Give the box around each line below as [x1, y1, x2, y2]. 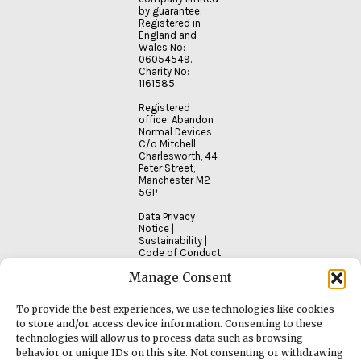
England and [139, 29, 197, 42]
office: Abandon [139, 114, 214, 127]
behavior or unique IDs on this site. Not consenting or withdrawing [16, 346, 343, 359]
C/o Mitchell [139, 138, 196, 151]
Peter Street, [139, 162, 195, 175]
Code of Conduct [139, 247, 221, 259]
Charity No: [139, 65, 189, 78]
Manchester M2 [139, 174, 210, 187]
